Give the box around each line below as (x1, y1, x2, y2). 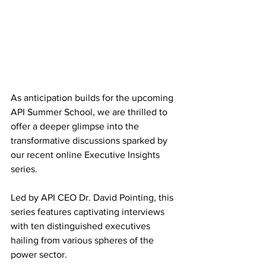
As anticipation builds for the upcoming (11, 93, 176, 103)
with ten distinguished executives (11, 221, 153, 231)
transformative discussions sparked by (11, 135, 170, 145)
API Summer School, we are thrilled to (11, 107, 170, 117)
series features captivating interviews (11, 207, 167, 217)
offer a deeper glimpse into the (11, 121, 141, 131)
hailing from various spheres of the (11, 235, 156, 245)
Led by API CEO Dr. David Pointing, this (11, 192, 176, 202)
